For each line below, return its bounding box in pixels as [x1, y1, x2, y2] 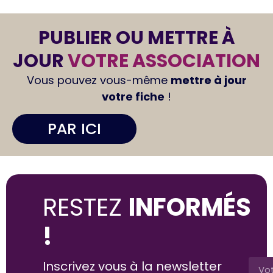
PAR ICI [48, 118, 101, 140]
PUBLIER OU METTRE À [38, 25, 235, 51]
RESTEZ [43, 190, 129, 224]
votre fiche [102, 89, 165, 104]
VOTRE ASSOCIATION [68, 48, 260, 74]
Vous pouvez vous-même [26, 73, 171, 88]
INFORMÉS [129, 190, 251, 224]
